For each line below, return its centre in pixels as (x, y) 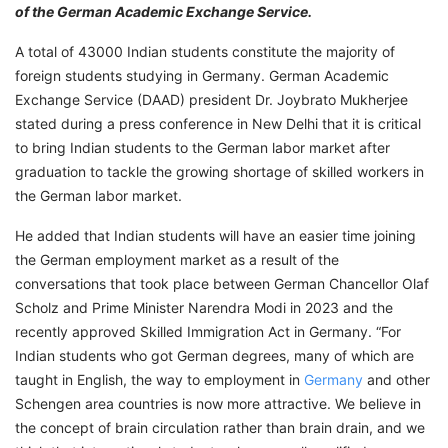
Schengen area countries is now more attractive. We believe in (218, 404)
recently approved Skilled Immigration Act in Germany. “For (208, 332)
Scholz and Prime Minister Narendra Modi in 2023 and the (204, 308)
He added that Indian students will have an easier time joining (215, 236)
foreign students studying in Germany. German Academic (202, 76)
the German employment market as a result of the (177, 260)
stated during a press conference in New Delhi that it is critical (218, 124)
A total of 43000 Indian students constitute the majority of (205, 52)
